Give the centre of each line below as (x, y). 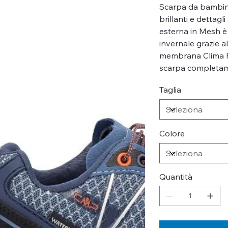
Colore (172, 133)
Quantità (176, 176)
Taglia (170, 89)
